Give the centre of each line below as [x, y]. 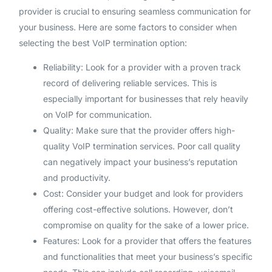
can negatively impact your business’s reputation [140, 162]
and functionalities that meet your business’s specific [148, 257]
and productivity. [76, 178]
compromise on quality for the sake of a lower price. [146, 225]
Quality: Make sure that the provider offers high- [139, 131]
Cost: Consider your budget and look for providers [143, 194]
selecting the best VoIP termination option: [103, 43]
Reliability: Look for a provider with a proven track [142, 67]
